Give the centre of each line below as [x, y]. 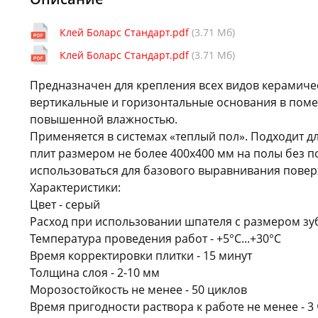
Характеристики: [75, 187]
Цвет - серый [65, 204]
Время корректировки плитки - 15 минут [141, 255]
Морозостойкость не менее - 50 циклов [138, 289]
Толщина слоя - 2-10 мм [95, 272]
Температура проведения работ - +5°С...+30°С [155, 238]
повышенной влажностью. [104, 119]
